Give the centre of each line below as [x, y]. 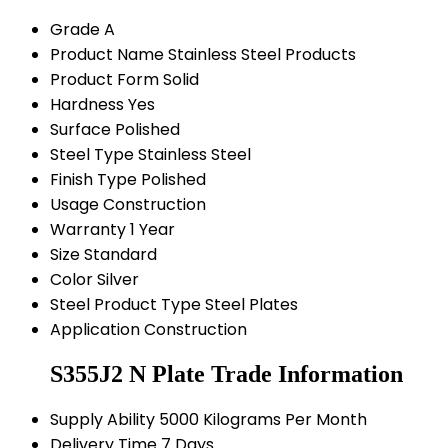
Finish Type [93, 180]
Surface [80, 130]
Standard [120, 255]
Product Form [104, 80]
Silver [118, 280]
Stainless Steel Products [262, 55]
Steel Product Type [125, 305]
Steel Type [92, 155]
